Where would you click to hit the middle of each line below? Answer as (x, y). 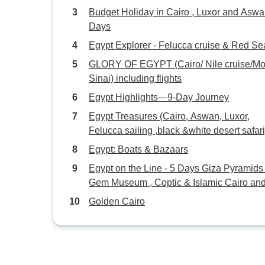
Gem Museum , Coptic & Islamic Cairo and (141, 182)
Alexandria (112, 197)
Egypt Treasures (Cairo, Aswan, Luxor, (124, 116)
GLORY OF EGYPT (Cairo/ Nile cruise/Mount (114, 64)
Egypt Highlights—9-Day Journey (159, 97)
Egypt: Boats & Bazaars (138, 149)
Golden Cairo (117, 201)
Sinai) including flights (135, 78)
